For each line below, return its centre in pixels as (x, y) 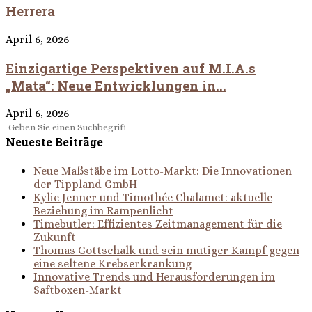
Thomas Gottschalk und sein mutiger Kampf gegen (166, 250)
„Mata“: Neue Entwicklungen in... (116, 85)
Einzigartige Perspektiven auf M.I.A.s (131, 68)
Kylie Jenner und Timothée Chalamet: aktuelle (153, 197)
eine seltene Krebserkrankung (112, 263)
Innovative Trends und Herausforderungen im (154, 276)
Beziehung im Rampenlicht (103, 210)
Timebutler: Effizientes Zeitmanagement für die (158, 224)
